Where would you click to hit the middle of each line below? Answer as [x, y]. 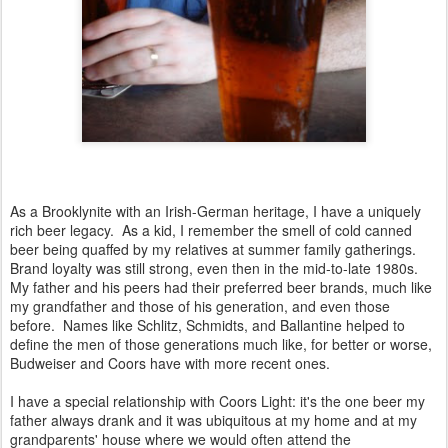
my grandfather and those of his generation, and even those [200, 305]
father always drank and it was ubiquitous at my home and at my [213, 419]
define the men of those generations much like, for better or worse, [221, 343]
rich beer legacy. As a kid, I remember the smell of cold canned [211, 229]
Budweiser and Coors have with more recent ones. [170, 362]
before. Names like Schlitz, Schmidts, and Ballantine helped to [207, 324]
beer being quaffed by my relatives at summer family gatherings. [215, 248]
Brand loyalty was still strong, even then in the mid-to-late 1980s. [216, 267]
